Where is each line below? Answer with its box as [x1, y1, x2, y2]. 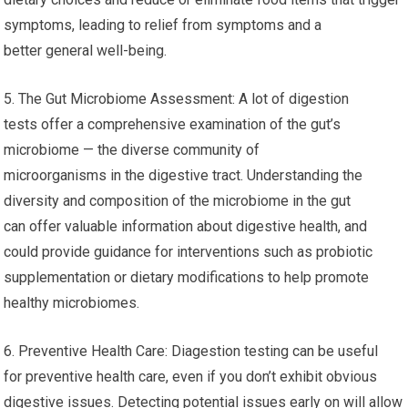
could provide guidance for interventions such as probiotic [4, 243, 373, 260]
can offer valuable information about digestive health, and [4, 218, 368, 235]
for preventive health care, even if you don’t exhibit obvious [4, 368, 378, 385]
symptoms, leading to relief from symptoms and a [4, 16, 322, 34]
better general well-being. [4, 42, 168, 59]
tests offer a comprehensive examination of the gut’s [4, 116, 342, 133]
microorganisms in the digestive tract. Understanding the [4, 167, 363, 184]
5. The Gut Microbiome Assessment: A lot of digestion [4, 90, 350, 107]
